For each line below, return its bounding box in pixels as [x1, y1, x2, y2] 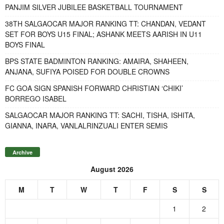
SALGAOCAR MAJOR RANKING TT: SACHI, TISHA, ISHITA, [5, 109, 195, 120]
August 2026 [90, 164, 133, 174]
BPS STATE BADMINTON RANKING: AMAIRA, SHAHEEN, [5, 55, 188, 66]
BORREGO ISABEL [5, 93, 66, 103]
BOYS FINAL [5, 39, 45, 49]
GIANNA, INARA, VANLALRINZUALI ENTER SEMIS [5, 120, 167, 130]
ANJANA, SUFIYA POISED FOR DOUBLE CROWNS [5, 66, 169, 76]
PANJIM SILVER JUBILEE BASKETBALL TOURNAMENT [5, 1, 183, 12]
